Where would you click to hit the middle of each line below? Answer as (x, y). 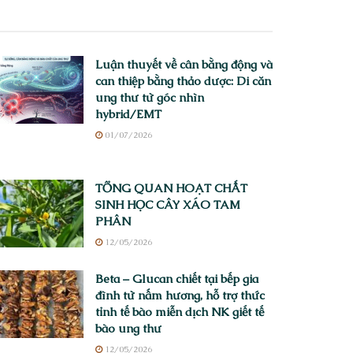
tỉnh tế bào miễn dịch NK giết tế (180, 311)
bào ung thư (128, 328)
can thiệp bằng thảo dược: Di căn (183, 80)
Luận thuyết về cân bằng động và (184, 64)
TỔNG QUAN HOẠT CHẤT (171, 188)
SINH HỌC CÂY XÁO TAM (168, 204)
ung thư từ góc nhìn (150, 97)
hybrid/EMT (128, 113)
